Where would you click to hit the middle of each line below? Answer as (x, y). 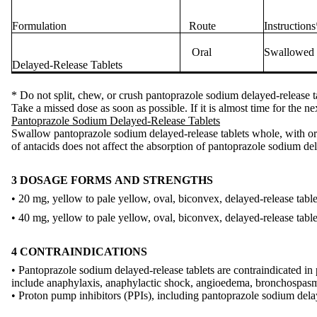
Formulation (39, 26)
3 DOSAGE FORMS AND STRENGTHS (112, 180)
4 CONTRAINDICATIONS (79, 251)
